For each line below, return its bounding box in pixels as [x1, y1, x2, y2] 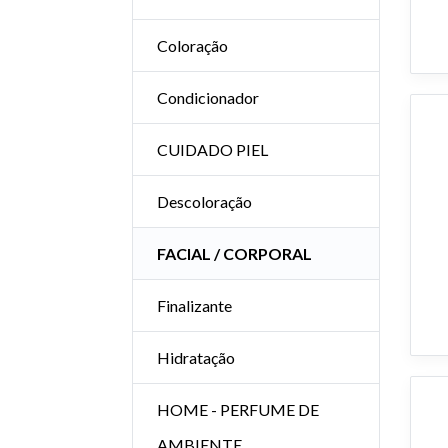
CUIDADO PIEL [157, 140, 268, 159]
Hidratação [157, 348, 235, 367]
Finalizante [157, 296, 232, 315]
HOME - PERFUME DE [157, 400, 319, 419]
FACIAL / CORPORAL [157, 244, 312, 263]
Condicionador [157, 88, 259, 107]
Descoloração [157, 192, 252, 211]
